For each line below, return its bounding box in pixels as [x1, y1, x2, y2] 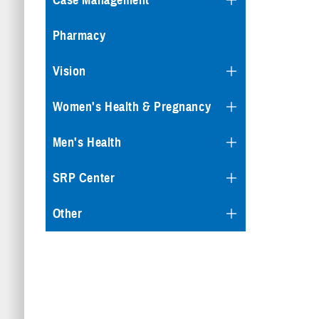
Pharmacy [52, 28, 106, 43]
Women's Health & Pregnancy [52, 99, 211, 115]
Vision [52, 63, 86, 79]
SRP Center [52, 170, 115, 186]
